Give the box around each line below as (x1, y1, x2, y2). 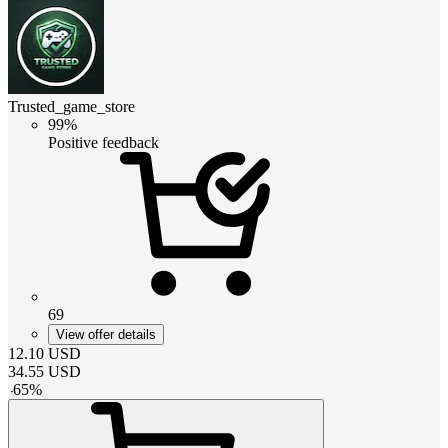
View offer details (56, 326, 156, 342)
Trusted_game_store (8, 97, 135, 115)
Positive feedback (48, 133, 159, 151)
